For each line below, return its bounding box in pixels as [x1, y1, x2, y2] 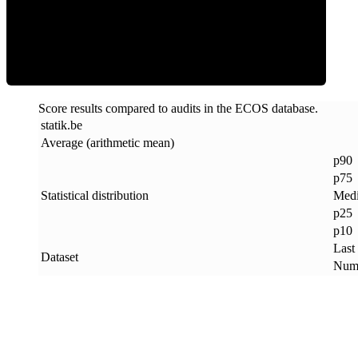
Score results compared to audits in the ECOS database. [38, 101, 318, 115]
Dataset [41, 249, 78, 264]
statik [41, 117, 67, 132]
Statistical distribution [41, 188, 149, 202]
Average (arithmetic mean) [41, 135, 174, 149]
